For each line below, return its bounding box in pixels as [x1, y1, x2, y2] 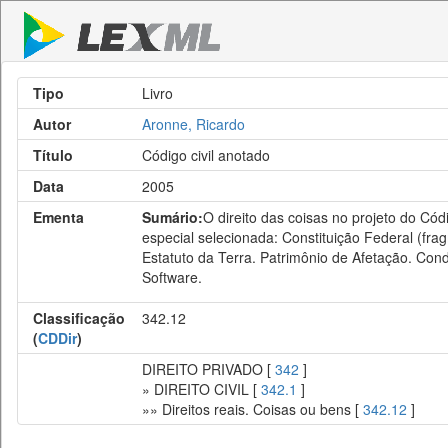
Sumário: [142, 207, 203, 227]
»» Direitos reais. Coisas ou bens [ [142, 399, 363, 419]
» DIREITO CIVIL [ [142, 379, 261, 399]
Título [33, 145, 73, 165]
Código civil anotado [142, 145, 270, 165]
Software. [142, 267, 202, 287]
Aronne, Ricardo [142, 114, 245, 134]
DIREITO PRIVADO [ [142, 359, 275, 379]
